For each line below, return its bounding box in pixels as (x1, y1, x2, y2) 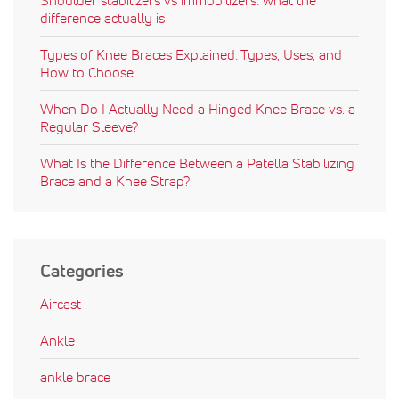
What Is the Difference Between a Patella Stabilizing (40, 153, 354, 172)
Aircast (40, 294, 81, 313)
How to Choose (40, 62, 134, 81)
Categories (40, 259, 124, 281)
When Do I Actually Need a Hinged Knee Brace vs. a (40, 99, 355, 118)
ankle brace (40, 367, 110, 386)
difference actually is (40, 8, 165, 27)
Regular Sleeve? (40, 117, 138, 135)
